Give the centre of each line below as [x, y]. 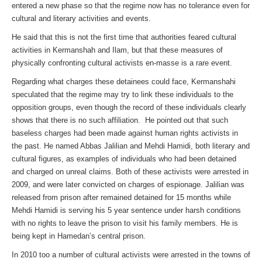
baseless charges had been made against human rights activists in [125, 133]
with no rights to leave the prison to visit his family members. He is [125, 223]
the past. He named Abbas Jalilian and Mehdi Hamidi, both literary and [131, 146]
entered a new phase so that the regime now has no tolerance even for [131, 6]
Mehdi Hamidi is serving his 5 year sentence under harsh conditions [126, 210]
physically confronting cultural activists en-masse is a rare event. [122, 63]
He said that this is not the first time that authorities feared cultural [124, 37]
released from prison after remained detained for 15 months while [121, 197]
